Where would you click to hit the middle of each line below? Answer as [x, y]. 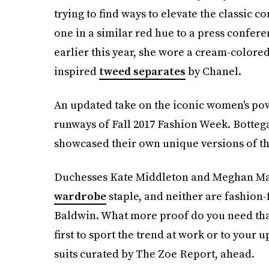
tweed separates [142, 71]
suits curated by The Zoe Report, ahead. [154, 254]
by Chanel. [213, 71]
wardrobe [80, 196]
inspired [76, 71]
